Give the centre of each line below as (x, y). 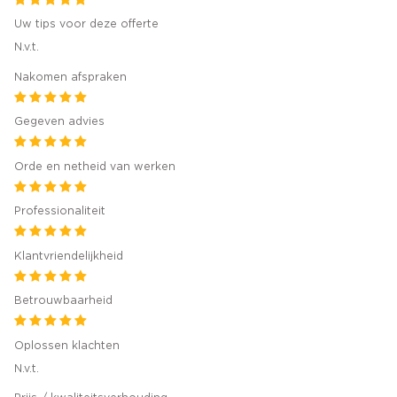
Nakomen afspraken (70, 77)
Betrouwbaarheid (63, 301)
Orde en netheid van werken (95, 166)
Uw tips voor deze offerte (86, 24)
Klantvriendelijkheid (69, 256)
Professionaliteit (60, 211)
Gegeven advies (59, 122)
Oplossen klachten (67, 345)
